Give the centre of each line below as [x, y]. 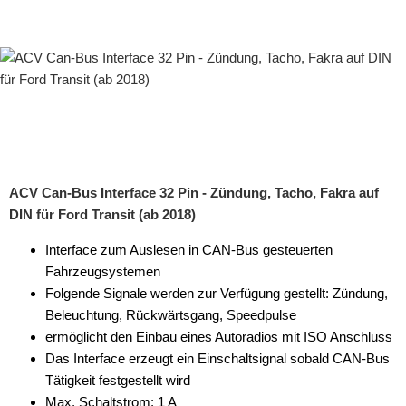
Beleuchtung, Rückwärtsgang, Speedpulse [171, 315]
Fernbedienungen [75, 33]
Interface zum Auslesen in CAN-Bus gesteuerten [189, 250]
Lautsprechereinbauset [91, 323]
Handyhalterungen [77, 178]
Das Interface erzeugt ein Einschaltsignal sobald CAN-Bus [217, 358]
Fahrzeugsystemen [103, 271]
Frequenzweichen [76, 142]
